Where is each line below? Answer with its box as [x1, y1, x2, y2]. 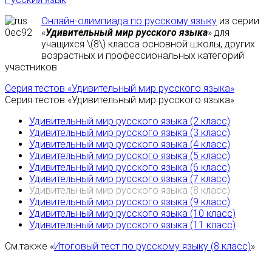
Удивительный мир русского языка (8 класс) [29, 185, 230, 197]
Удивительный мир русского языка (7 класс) [29, 173, 230, 185]
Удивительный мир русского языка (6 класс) [29, 161, 230, 174]
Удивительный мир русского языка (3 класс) [29, 127, 230, 139]
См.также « [5, 240, 54, 253]
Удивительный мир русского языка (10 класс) [29, 208, 236, 220]
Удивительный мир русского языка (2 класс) [29, 115, 230, 127]
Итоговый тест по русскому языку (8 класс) [54, 240, 251, 253]
